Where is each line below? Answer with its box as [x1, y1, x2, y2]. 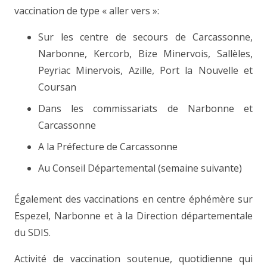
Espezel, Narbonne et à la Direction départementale [14, 209, 253, 223]
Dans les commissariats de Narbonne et [38, 102, 253, 116]
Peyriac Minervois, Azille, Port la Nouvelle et [38, 64, 253, 77]
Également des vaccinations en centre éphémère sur [14, 193, 253, 206]
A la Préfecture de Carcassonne [38, 140, 178, 154]
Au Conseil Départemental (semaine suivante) [38, 162, 242, 175]
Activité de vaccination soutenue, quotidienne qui [14, 252, 253, 266]
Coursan [38, 80, 76, 94]
